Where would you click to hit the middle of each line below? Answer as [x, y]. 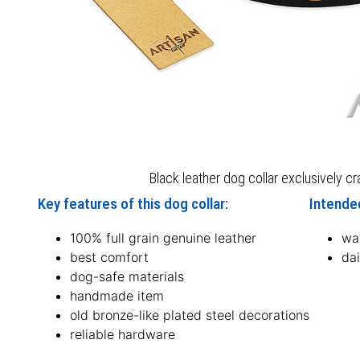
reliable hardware [123, 334]
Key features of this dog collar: [133, 203]
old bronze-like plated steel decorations [190, 315]
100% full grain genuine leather [164, 237]
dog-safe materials [127, 276]
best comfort [110, 257]
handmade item [117, 295]
